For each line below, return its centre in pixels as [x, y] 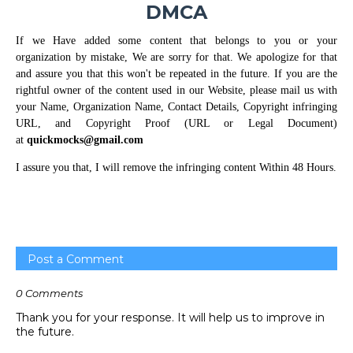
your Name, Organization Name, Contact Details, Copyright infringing [176, 107]
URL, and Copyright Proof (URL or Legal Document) [176, 123]
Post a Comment [76, 259]
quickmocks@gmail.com [85, 140]
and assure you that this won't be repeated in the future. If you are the [176, 74]
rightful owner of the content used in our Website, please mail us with [176, 90]
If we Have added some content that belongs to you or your [176, 41]
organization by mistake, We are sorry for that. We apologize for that [176, 57]
